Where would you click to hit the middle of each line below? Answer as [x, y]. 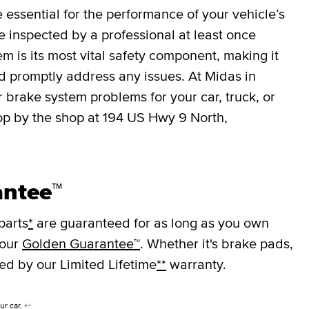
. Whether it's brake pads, [217, 244]
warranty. [196, 265]
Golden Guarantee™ [81, 244]
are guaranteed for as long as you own [151, 223]
